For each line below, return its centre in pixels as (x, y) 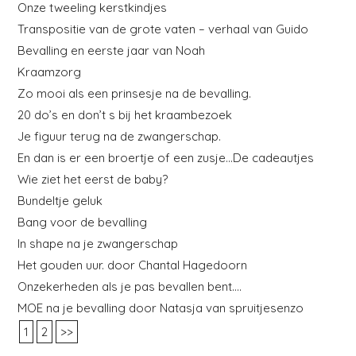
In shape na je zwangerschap (98, 243)
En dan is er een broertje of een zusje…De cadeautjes (166, 157)
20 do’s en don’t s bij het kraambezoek (125, 114)
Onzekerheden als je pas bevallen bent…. (130, 286)
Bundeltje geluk (60, 200)
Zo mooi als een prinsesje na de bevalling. (135, 93)
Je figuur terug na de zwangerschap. (120, 136)
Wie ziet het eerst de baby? (93, 179)
